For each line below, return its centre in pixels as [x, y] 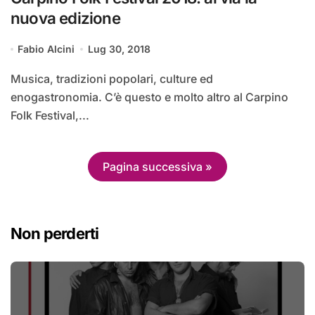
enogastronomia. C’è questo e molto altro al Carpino [149, 97]
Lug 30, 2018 [119, 49]
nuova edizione [65, 18]
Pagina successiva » [157, 166]
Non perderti [55, 233]
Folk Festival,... [50, 116]
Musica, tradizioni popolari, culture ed [16, 79]
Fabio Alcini [46, 49]
